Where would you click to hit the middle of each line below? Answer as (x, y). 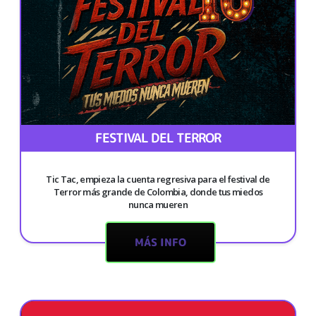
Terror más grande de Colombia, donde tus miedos (158, 192)
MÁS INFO (160, 242)
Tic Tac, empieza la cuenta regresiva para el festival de (158, 179)
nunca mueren (158, 204)
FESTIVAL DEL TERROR (158, 138)
